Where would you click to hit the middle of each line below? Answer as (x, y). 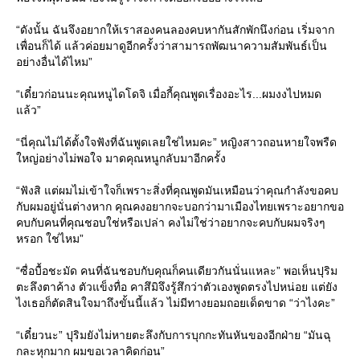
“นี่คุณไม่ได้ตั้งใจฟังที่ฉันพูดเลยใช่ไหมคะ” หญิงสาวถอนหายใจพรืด (176, 142)
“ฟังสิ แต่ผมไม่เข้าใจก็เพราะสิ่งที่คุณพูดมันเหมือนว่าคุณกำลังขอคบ (177, 190)
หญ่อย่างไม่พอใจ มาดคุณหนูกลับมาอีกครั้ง (121, 158)
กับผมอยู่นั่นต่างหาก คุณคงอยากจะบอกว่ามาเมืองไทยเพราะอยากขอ (180, 207)
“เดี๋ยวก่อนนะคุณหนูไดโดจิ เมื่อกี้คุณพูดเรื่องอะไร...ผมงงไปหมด (169, 94)
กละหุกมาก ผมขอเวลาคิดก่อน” (90, 351)
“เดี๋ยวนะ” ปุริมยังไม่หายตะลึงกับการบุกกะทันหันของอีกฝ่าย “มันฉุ (174, 335)
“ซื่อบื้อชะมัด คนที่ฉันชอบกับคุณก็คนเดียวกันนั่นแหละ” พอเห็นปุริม (177, 271)
